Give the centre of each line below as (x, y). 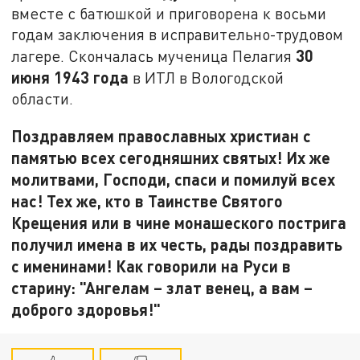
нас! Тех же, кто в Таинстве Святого (147, 200)
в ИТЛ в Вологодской (207, 77)
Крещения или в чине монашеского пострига (179, 222)
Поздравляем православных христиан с (162, 135)
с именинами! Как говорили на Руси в (151, 266)
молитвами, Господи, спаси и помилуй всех (174, 179)
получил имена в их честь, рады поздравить (177, 244)
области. (43, 98)
